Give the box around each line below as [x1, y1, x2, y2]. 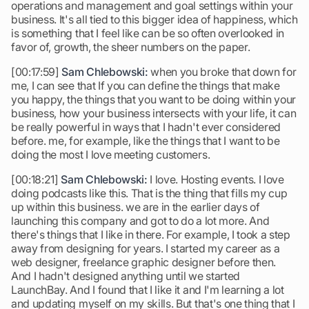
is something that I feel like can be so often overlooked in [11, 26, 285, 40]
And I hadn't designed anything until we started [11, 269, 240, 283]
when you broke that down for [148, 65, 297, 79]
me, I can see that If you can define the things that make [11, 79, 280, 92]
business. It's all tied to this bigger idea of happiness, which [11, 12, 298, 26]
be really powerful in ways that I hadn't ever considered [11, 120, 281, 134]
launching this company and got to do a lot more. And [11, 214, 270, 228]
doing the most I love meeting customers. [11, 148, 210, 161]
